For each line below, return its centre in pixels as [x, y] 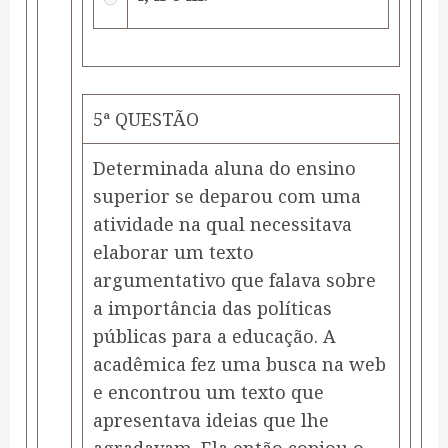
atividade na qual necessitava [222, 224]
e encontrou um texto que [208, 392]
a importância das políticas [212, 308]
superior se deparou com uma [227, 196]
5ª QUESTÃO [146, 119]
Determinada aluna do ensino [224, 168]
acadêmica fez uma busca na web [239, 364]
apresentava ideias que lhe [211, 420]
